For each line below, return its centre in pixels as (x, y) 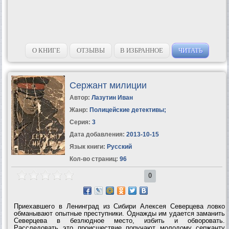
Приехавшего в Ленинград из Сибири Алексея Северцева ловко (120, 206)
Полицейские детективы (127, 110)
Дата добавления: (97, 134)
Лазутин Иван (112, 97)
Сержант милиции (108, 85)
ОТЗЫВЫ (90, 50)
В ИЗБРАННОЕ (142, 50)
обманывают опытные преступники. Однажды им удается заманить (120, 213)
